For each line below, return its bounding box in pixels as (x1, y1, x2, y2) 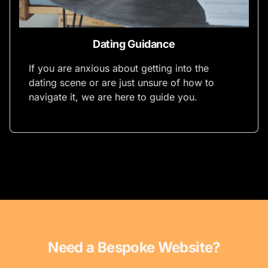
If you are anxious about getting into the (29, 62, 209, 74)
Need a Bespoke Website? (48, 238, 220, 256)
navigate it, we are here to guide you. (29, 90, 197, 103)
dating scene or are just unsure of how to (29, 76, 214, 89)
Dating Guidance (93, 37, 175, 50)
